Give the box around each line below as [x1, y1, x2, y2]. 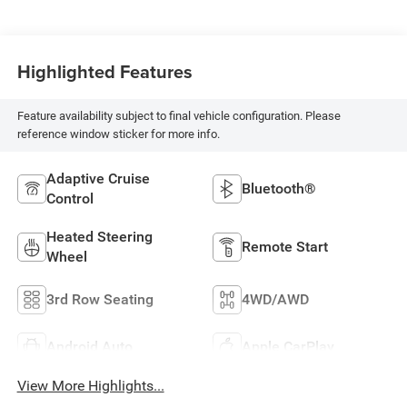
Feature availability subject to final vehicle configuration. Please [16, 109, 341, 124]
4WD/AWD [242, 291, 309, 309]
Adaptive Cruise [45, 170, 150, 188]
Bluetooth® [242, 180, 316, 198]
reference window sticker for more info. [16, 127, 220, 142]
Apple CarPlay [242, 338, 334, 356]
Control [45, 190, 94, 208]
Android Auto [45, 338, 133, 356]
